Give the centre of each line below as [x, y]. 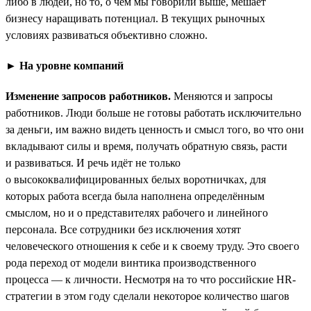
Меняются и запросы [222, 96]
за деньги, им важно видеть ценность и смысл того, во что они [155, 129]
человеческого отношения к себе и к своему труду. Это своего [152, 246]
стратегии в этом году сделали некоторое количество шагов [148, 296]
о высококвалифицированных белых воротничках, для [136, 179]
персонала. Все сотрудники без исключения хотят [123, 229]
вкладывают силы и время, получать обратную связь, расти [146, 146]
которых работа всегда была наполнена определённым [135, 196]
